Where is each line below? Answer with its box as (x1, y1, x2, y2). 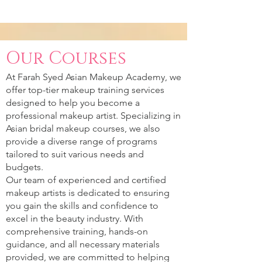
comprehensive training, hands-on (6, 226, 148, 237)
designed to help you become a (6, 97, 140, 108)
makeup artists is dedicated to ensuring (6, 187, 170, 198)
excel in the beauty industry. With (6, 213, 143, 224)
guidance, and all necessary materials (6, 239, 160, 250)
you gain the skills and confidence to (6, 200, 158, 211)
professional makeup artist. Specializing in (6, 110, 181, 121)
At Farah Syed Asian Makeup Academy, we (6, 71, 181, 82)
